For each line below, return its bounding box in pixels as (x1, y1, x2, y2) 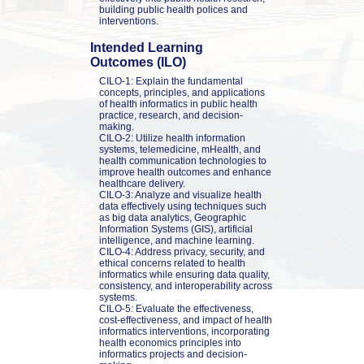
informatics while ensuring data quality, (98, 268, 270, 280)
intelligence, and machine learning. (98, 234, 254, 246)
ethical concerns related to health (98, 257, 245, 269)
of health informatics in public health (98, 97, 258, 110)
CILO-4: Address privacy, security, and (98, 245, 265, 258)
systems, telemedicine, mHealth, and (98, 143, 261, 155)
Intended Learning (90, 41, 203, 54)
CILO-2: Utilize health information (98, 132, 245, 144)
